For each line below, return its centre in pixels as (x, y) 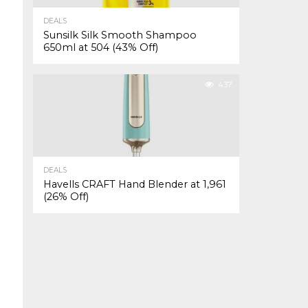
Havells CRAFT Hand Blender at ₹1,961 (135, 184)
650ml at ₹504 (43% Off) (101, 47)
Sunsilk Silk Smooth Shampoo (120, 35)
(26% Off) (66, 197)
